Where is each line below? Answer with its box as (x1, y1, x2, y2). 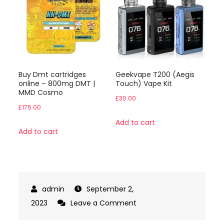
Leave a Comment (70, 197, 137, 208)
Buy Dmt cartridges (18, 69, 86, 79)
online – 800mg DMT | (18, 78, 95, 88)
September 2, (86, 183, 134, 194)
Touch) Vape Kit (115, 78, 172, 88)
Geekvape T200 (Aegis (115, 69, 195, 79)
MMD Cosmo (18, 87, 63, 97)
